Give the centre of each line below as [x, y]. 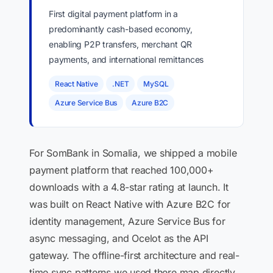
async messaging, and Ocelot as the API [119, 238]
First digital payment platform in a [114, 14]
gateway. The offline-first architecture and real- [134, 255]
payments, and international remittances [126, 59]
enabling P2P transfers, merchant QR [121, 44]
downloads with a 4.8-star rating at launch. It [129, 187]
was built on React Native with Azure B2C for [130, 204]
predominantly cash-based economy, [121, 29]
